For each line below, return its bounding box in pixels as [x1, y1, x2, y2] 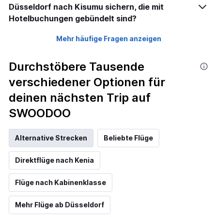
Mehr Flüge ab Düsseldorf [15, 200, 104, 209]
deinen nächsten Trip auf [9, 90, 151, 105]
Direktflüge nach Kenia [15, 155, 94, 164]
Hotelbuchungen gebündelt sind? [9, 13, 137, 23]
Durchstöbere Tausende [9, 59, 144, 74]
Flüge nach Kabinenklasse [15, 178, 106, 186]
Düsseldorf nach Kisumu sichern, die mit [9, 1, 164, 12]
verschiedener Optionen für [9, 75, 165, 89]
